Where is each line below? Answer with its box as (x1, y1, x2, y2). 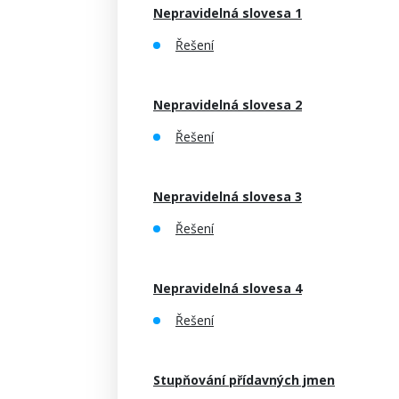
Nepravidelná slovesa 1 (153, 4, 302, 21)
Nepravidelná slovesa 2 (153, 96, 302, 113)
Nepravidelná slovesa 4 (153, 280, 302, 297)
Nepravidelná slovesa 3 (153, 188, 302, 205)
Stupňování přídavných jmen (153, 371, 335, 388)
